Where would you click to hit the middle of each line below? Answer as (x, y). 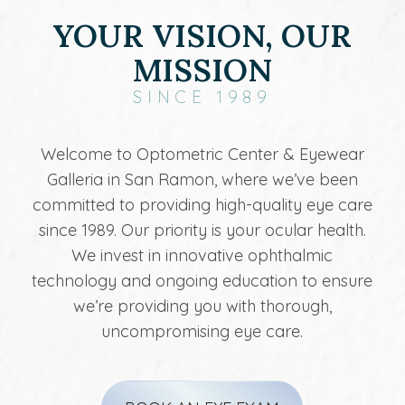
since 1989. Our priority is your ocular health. (202, 231)
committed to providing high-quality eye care (202, 205)
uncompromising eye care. (202, 332)
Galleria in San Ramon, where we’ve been (202, 180)
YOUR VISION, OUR (202, 36)
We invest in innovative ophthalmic (202, 256)
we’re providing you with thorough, (202, 306)
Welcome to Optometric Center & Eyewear (202, 155)
